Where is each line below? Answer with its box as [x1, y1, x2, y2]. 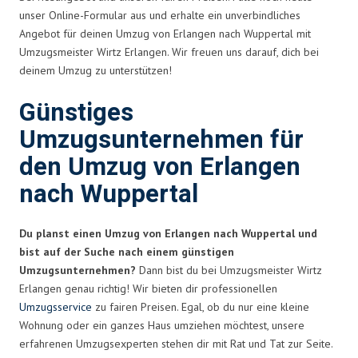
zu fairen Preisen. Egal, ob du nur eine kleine [92, 299, 309, 314]
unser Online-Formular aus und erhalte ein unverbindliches [19, 7, 300, 22]
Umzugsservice [19, 299, 92, 314]
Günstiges [19, 94, 133, 131]
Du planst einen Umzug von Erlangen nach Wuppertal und [19, 225, 317, 241]
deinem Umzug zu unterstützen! [19, 62, 172, 78]
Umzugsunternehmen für [19, 121, 304, 158]
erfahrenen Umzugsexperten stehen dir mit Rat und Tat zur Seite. [19, 336, 333, 351]
